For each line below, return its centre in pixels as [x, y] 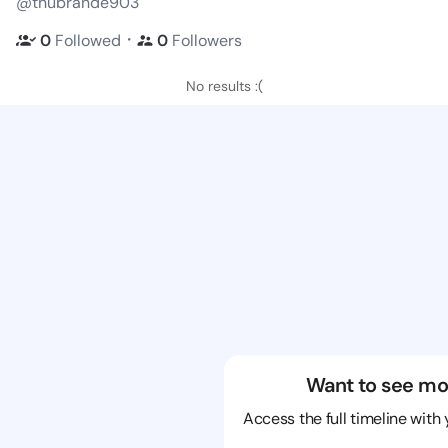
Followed [88, 40]
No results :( [224, 86]
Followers [207, 40]
